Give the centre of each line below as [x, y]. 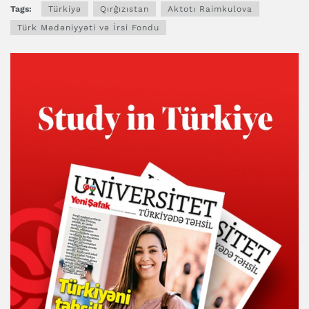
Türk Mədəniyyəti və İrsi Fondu [88, 27]
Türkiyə [65, 9]
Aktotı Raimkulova [210, 9]
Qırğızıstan [124, 9]
